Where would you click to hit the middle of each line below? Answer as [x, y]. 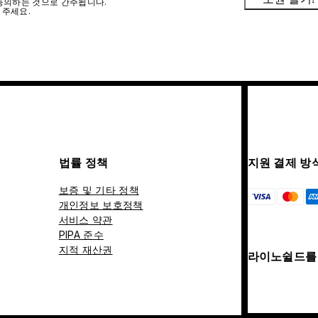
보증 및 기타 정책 [99, 190]
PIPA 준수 [81, 235]
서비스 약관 [86, 220]
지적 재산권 [86, 250]
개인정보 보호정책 [101, 205]
